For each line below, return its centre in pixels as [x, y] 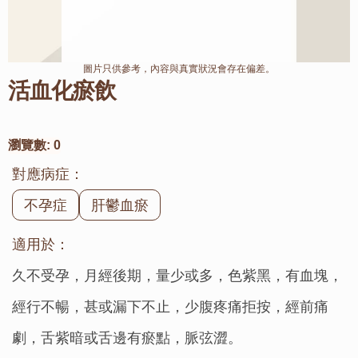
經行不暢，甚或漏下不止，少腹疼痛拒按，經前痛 [170, 306]
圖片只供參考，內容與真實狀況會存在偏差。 [179, 68]
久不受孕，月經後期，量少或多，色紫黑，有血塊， [177, 275]
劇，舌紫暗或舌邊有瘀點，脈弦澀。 [127, 338]
